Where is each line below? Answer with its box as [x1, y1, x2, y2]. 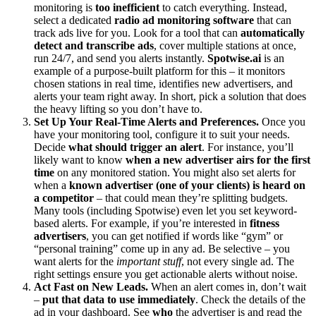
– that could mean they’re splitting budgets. [94, 191, 288, 204]
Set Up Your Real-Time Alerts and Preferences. [34, 115, 259, 128]
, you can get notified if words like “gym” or [86, 229, 283, 242]
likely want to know [34, 153, 126, 166]
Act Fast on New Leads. [34, 280, 148, 293]
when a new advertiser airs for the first [126, 153, 310, 166]
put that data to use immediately [42, 293, 195, 305]
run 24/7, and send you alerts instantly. [34, 51, 207, 64]
